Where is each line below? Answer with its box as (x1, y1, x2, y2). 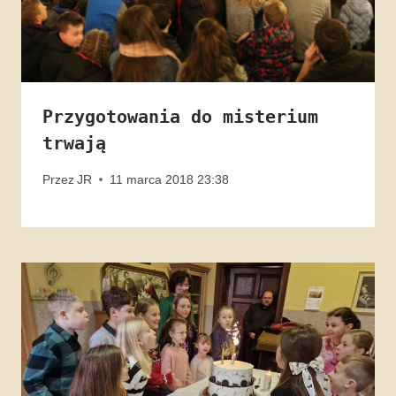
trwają (42, 133, 106, 155)
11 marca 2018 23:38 (110, 171, 230, 187)
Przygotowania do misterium (42, 106, 318, 128)
